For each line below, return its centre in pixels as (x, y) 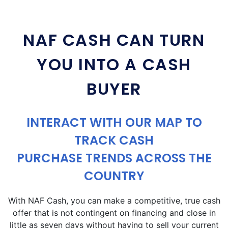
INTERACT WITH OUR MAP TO (114, 122)
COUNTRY (114, 176)
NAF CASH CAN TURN (114, 40)
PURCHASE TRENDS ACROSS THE (114, 158)
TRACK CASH (114, 140)
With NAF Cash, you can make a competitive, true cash (114, 200)
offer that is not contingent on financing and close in (114, 212)
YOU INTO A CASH (114, 64)
